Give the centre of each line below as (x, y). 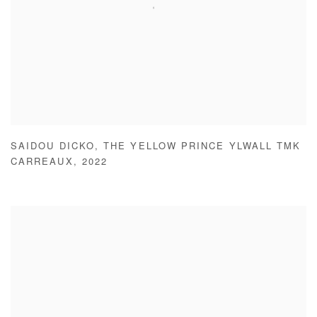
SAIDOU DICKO (53, 148)
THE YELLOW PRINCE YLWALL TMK (202, 148)
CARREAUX (42, 163)
